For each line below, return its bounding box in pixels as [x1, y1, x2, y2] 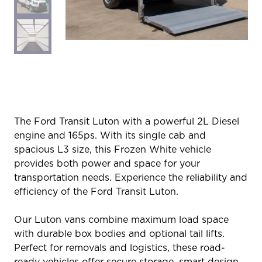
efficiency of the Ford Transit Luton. [14, 187, 178, 196]
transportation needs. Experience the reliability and [14, 173, 247, 182]
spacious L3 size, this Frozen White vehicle [14, 144, 211, 154]
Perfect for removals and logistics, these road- [14, 243, 225, 253]
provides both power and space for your [14, 158, 200, 168]
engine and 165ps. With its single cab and [14, 130, 206, 140]
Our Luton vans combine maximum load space [14, 215, 229, 225]
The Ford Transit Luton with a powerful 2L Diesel [14, 116, 239, 126]
